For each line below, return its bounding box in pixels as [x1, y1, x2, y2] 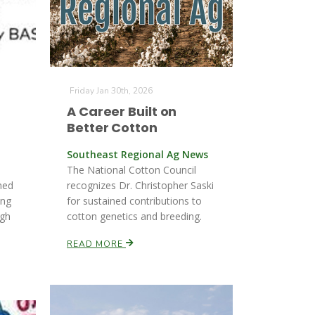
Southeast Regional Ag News [67, 148, 208, 161]
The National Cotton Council [67, 163, 196, 176]
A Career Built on [67, 103, 177, 120]
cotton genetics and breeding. [67, 210, 202, 223]
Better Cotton [67, 119, 157, 136]
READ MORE [67, 238, 126, 250]
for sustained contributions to [67, 194, 202, 207]
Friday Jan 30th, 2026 [70, 85, 153, 96]
